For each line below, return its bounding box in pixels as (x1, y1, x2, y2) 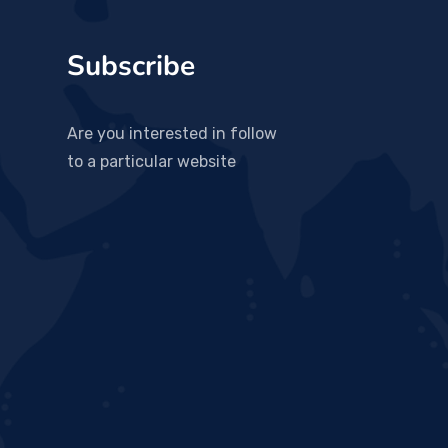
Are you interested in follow (67, 124, 277, 144)
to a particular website (67, 152, 236, 172)
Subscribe (67, 47, 195, 86)
